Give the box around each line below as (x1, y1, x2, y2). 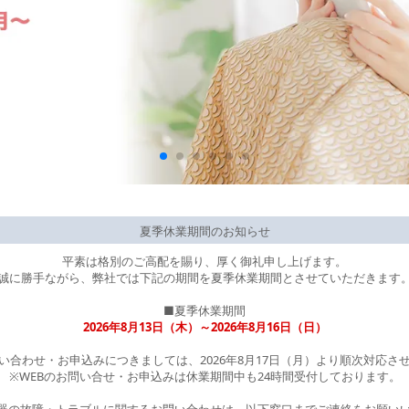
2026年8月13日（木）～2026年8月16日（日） (82, 319, 327, 336)
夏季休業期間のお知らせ (139, 223, 270, 240)
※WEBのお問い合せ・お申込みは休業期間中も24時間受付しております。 (8, 368, 401, 385)
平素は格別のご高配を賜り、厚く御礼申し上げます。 (62, 253, 347, 270)
